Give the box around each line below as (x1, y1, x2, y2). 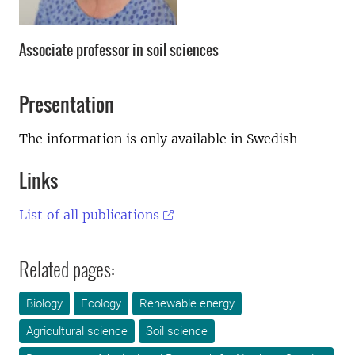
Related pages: (19, 254, 115, 283)
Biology (26, 296, 63, 311)
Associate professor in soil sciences (19, 40, 219, 60)
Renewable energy (139, 296, 235, 311)
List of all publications (19, 207, 159, 223)
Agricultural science (26, 324, 128, 338)
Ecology (81, 296, 121, 311)
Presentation (19, 90, 114, 118)
